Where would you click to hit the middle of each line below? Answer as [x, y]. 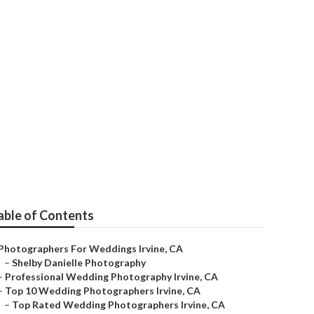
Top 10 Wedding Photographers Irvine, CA [103, 291]
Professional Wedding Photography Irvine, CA [111, 277]
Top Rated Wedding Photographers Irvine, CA [118, 305]
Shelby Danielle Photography [79, 262]
